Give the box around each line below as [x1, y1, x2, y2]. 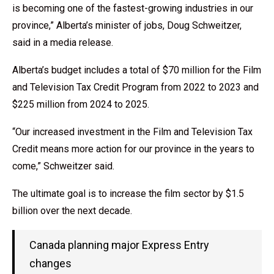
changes [29, 257, 72, 270]
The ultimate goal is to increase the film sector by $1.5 [12, 188, 244, 199]
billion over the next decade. [12, 205, 132, 217]
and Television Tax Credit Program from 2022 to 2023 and [12, 81, 259, 93]
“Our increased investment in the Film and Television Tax [12, 126, 253, 138]
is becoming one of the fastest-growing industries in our [12, 2, 253, 14]
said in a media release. [12, 37, 113, 48]
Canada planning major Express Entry [29, 239, 209, 251]
